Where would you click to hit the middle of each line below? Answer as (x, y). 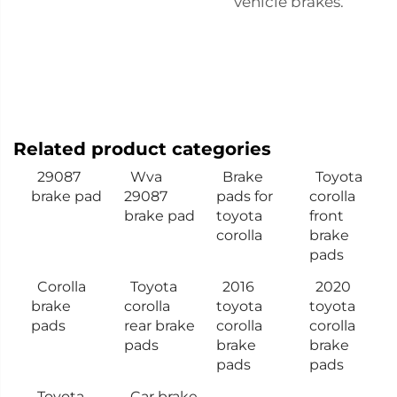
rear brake (159, 325)
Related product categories (142, 148)
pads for (245, 196)
